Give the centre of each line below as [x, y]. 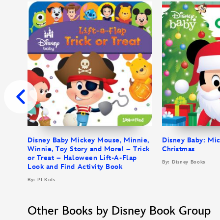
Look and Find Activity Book [75, 166]
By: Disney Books [184, 162]
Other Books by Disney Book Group [119, 211]
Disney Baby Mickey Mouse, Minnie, [88, 140]
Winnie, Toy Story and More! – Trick [89, 149]
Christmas [179, 149]
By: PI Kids [41, 179]
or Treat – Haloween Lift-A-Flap [82, 158]
